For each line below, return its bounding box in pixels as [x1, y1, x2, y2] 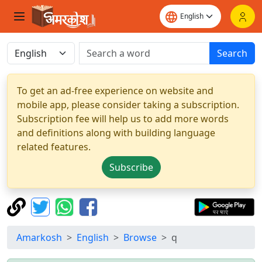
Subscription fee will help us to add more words [17, 112, 229, 125]
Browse [123, 231, 157, 244]
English [77, 231, 109, 244]
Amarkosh [16, 231, 62, 244]
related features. [17, 140, 91, 153]
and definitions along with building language [17, 126, 215, 139]
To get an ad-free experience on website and [17, 84, 213, 97]
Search [217, 47, 247, 60]
